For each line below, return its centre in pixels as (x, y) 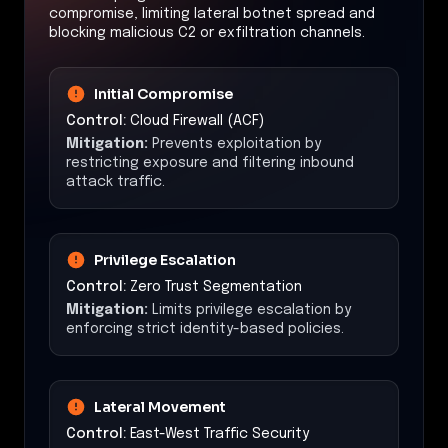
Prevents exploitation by (236, 143)
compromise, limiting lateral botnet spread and (212, 13)
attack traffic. (115, 181)
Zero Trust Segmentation (216, 286)
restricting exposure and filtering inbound (210, 162)
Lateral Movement (160, 406)
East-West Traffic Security (219, 433)
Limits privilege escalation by (251, 309)
